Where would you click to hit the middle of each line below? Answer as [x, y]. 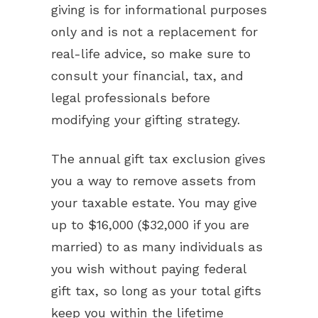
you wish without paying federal [149, 269]
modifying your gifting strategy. [148, 120]
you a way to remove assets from [154, 181]
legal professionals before [131, 98]
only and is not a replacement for [154, 32]
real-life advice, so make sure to [151, 54]
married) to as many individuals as [157, 247]
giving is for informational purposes [159, 10]
